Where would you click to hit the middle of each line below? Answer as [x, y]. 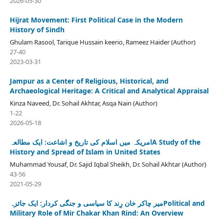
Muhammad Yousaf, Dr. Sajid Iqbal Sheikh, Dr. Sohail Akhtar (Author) [108, 164]
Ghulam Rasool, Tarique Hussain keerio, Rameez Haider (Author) [102, 42]
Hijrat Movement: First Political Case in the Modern [96, 20]
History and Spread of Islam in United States [85, 152]
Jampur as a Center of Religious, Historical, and [89, 81]
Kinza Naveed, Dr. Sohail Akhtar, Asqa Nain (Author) [83, 103]
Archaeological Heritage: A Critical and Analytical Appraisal [109, 90]
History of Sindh [37, 29]
